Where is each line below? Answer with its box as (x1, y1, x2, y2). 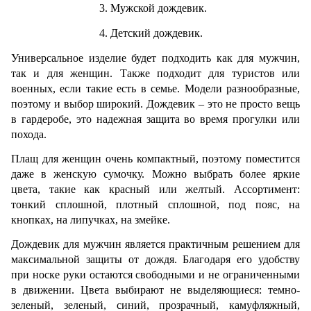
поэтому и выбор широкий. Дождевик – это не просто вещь (11, 97, 300, 110)
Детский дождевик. (110, 27, 206, 40)
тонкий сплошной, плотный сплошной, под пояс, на (11, 198, 300, 210)
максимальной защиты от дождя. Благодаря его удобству (11, 253, 300, 266)
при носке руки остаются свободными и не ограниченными (11, 269, 300, 281)
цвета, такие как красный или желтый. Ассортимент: (11, 183, 300, 195)
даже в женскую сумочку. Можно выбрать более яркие (11, 167, 300, 180)
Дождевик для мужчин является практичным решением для (11, 238, 300, 251)
